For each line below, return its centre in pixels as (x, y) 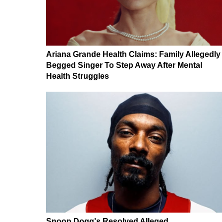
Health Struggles (78, 76)
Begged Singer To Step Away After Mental (124, 65)
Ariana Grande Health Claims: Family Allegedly (133, 54)
